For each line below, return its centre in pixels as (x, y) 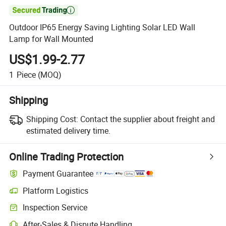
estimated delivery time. (68, 130)
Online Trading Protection (67, 156)
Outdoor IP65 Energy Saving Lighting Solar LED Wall (102, 27)
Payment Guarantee (58, 174)
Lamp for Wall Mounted (51, 39)
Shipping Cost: (52, 119)
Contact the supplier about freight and (147, 119)
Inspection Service (55, 208)
